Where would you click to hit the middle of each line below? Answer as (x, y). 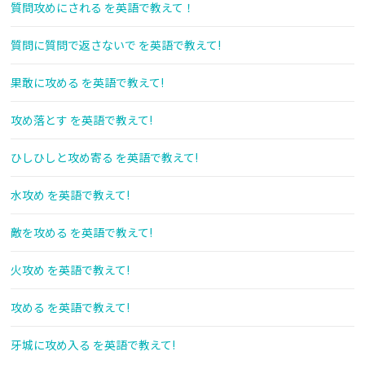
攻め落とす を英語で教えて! (81, 119)
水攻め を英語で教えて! (70, 194)
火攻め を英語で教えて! (70, 269)
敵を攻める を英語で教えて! (81, 232)
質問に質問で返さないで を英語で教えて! (116, 44)
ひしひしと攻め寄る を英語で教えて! (104, 157)
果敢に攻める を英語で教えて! (87, 82)
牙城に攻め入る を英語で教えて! (93, 344)
